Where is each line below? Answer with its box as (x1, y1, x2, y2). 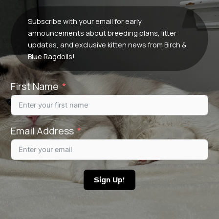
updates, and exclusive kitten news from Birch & (27, 40, 186, 49)
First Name (10, 80, 59, 93)
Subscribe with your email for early (27, 16, 142, 26)
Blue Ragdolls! (27, 51, 75, 61)
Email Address (10, 124, 74, 138)
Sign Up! (94, 175, 125, 185)
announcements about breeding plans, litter (27, 28, 176, 38)
